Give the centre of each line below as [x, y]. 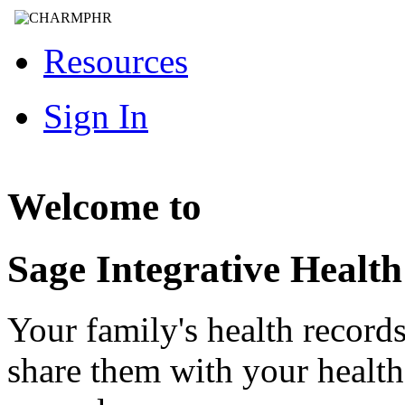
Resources [116, 61]
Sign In [96, 116]
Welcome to [104, 207]
